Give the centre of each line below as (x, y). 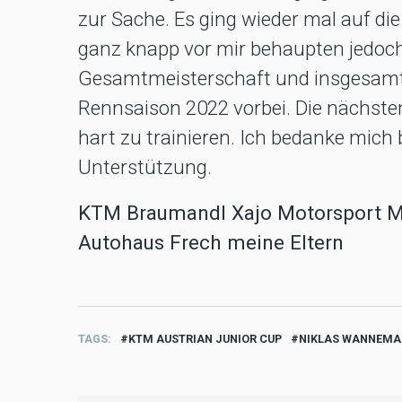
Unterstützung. (145, 167)
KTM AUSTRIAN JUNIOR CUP (205, 339)
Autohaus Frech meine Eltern (211, 243)
